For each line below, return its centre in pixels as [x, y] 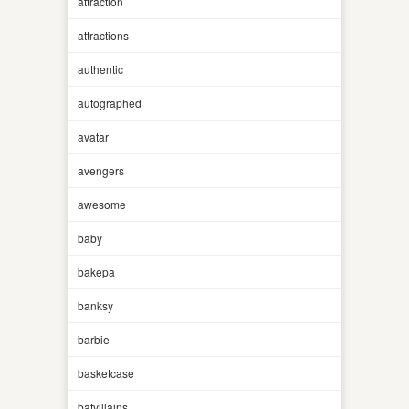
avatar [93, 136]
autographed [110, 102]
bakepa [96, 271]
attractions [103, 35]
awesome [102, 204]
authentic [100, 68]
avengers [101, 170]
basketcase [106, 372]
